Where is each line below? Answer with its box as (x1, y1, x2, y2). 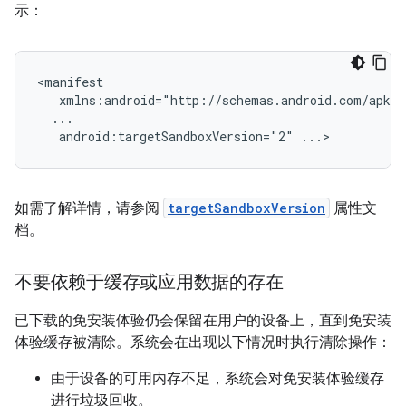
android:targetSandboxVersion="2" (59, 128, 294, 145)
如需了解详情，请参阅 (14, 199, 163, 217)
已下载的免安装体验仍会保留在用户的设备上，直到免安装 (14, 312, 391, 330)
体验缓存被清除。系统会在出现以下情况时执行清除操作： (14, 333, 391, 352)
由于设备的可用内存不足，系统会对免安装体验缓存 (51, 370, 384, 388)
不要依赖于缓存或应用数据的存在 (14, 271, 284, 294)
